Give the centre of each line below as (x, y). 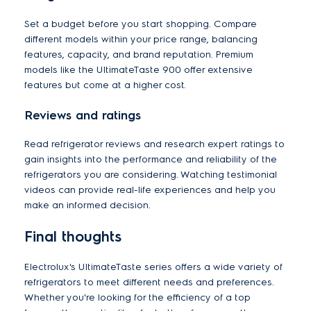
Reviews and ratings (83, 115)
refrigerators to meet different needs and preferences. (149, 283)
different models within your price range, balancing (141, 40)
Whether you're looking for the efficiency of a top (137, 298)
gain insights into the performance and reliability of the (151, 160)
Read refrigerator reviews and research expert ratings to (154, 144)
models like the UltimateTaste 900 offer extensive (138, 70)
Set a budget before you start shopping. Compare (141, 24)
